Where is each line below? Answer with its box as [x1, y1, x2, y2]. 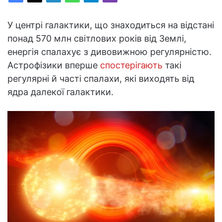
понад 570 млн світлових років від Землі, [7, 33, 186, 44]
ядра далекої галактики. [7, 86, 113, 97]
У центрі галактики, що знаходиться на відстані [7, 19, 214, 30]
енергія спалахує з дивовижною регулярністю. [7, 46, 212, 57]
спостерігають [100, 59, 163, 70]
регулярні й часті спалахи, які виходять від [7, 73, 194, 84]
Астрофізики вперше [7, 59, 100, 70]
